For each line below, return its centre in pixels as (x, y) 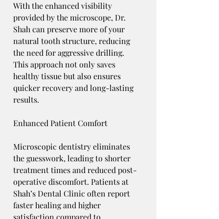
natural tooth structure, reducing (73, 41)
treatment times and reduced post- (75, 170)
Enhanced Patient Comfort (60, 123)
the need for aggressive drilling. (70, 53)
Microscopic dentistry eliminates (73, 147)
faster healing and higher (58, 205)
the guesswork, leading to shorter (73, 158)
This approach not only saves (65, 65)
